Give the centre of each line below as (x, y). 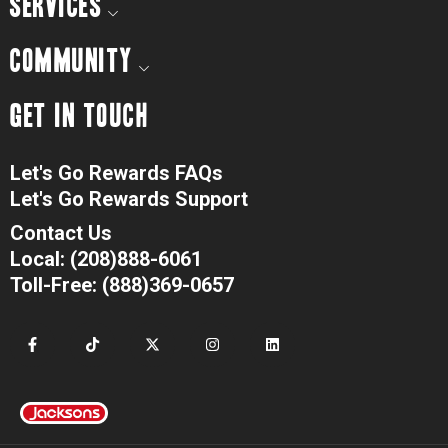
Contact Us (61, 232)
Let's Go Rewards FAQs (116, 172)
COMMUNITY (71, 60)
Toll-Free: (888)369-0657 (122, 284)
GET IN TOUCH (79, 115)
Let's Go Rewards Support (129, 198)
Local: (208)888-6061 (106, 258)
